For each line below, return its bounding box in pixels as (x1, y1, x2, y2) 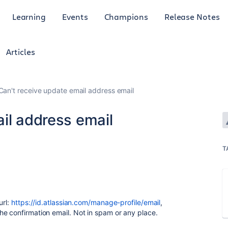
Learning (12, 11, 46, 22)
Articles (6, 46, 35, 57)
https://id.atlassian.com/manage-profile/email (11, 198, 161, 207)
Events (62, 11, 88, 22)
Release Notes (164, 11, 220, 22)
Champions (104, 11, 148, 22)
